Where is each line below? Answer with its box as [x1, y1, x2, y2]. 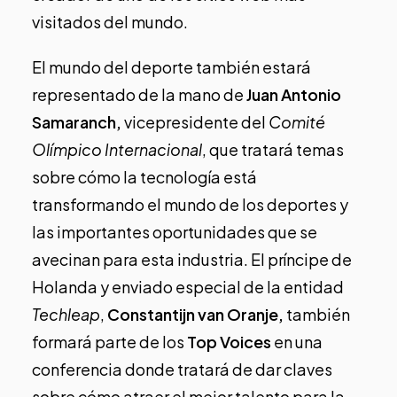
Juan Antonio [246, 83, 341, 105]
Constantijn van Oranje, [107, 303, 286, 324]
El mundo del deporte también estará [32, 56, 311, 77]
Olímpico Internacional [32, 138, 202, 160]
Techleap [32, 303, 100, 324]
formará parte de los [32, 331, 187, 352]
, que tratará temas [202, 138, 344, 160]
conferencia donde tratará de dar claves [32, 358, 332, 379]
